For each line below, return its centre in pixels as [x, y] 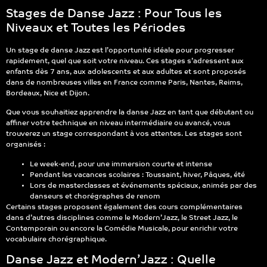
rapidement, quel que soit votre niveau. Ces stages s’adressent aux [125, 61]
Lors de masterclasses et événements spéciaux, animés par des [143, 186]
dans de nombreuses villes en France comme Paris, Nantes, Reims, [124, 83]
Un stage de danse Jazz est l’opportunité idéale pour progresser [120, 50]
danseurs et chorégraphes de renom [95, 196]
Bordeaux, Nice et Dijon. [48, 93]
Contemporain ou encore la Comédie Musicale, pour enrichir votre [122, 229]
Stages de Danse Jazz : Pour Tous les [114, 14]
